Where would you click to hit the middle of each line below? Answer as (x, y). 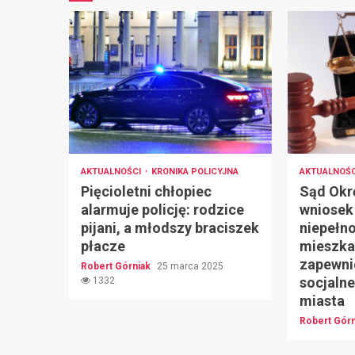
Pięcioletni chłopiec (146, 192)
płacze (103, 246)
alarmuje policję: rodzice (162, 210)
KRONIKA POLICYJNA (195, 172)
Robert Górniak (117, 267)
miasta (323, 301)
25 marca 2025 (190, 267)
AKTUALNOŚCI (112, 172)
